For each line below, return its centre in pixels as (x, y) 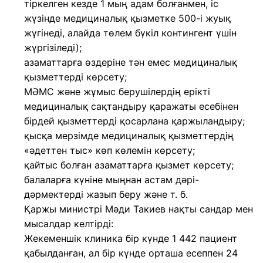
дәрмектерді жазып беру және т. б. (106, 194)
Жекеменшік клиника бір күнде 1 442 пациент (131, 238)
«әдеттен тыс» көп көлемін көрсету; (109, 150)
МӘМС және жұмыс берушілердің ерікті (117, 92)
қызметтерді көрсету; (75, 77)
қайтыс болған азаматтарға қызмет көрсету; (129, 165)
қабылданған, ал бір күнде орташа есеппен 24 (131, 253)
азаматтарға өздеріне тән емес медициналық (131, 62)
